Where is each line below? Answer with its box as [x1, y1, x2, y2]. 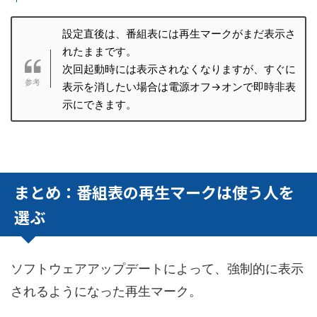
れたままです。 [62, 44, 137, 58]
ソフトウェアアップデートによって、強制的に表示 [11, 260, 304, 276]
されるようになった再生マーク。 [11, 283, 202, 299]
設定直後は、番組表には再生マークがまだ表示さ [62, 26, 296, 40]
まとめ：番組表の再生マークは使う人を [14, 180, 294, 203]
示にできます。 [62, 97, 137, 111]
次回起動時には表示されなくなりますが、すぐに [62, 62, 296, 76]
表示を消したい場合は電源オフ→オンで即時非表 [62, 79, 296, 93]
